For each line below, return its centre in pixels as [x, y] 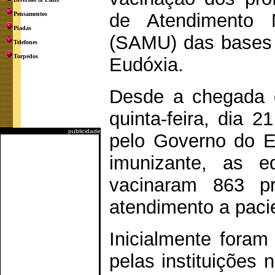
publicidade [84, 131]
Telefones [25, 42]
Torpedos [26, 56]
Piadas [22, 28]
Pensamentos [30, 14]
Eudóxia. [146, 65]
